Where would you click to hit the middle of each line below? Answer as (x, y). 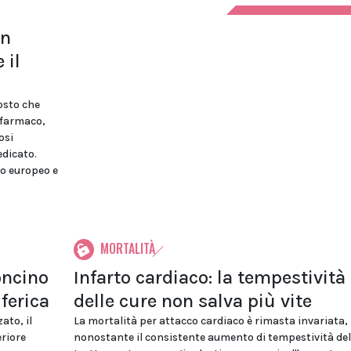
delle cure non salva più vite (192, 301)
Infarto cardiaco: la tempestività (209, 277)
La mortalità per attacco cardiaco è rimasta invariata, (210, 321)
